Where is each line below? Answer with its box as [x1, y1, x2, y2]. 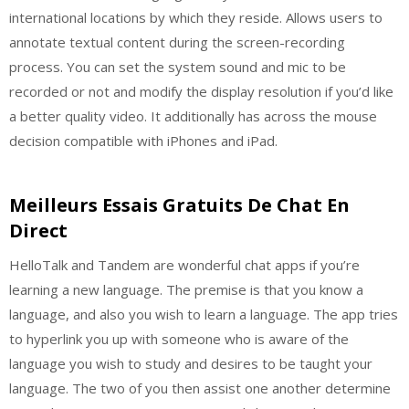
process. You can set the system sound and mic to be [9, 58, 346, 76]
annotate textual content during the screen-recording [9, 33, 345, 51]
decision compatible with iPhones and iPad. [9, 131, 278, 150]
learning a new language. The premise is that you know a [9, 279, 363, 299]
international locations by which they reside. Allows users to [9, 8, 383, 26]
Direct [9, 217, 68, 243]
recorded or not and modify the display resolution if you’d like [9, 82, 393, 100]
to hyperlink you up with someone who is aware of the [9, 329, 349, 348]
